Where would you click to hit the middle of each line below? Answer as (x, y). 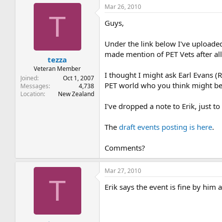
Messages (35, 86)
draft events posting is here (166, 127)
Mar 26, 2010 (123, 7)
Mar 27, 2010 (123, 171)
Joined (29, 78)
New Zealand (76, 94)
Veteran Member (57, 68)
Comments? (125, 148)
